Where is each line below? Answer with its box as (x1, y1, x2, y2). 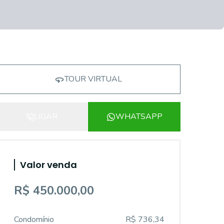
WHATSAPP (115, 111, 162, 122)
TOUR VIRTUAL (64, 73, 122, 84)
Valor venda (20, 158, 77, 171)
